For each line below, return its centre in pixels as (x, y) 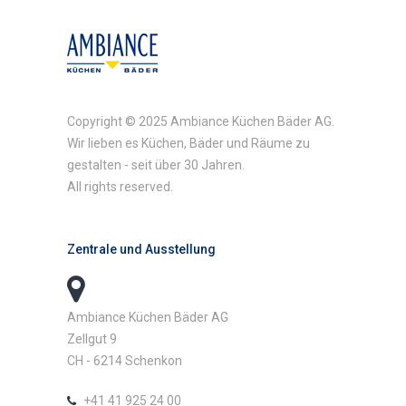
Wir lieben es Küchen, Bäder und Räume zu (188, 143)
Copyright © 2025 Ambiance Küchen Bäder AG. (201, 121)
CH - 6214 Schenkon (125, 361)
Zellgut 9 (92, 339)
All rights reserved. (120, 187)
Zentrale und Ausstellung (141, 249)
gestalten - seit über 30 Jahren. (156, 165)
